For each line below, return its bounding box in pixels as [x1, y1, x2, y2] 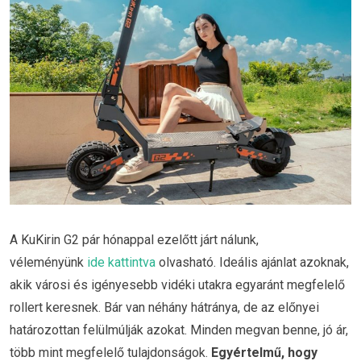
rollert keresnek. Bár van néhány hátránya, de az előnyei [10, 299, 319, 315]
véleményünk [10, 254, 87, 270]
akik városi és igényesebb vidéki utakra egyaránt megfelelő [10, 276, 345, 293]
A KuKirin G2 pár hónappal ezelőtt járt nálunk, [10, 231, 259, 247]
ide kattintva [87, 254, 156, 270]
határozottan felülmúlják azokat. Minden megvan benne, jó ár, [10, 322, 348, 338]
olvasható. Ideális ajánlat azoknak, [156, 254, 349, 270]
